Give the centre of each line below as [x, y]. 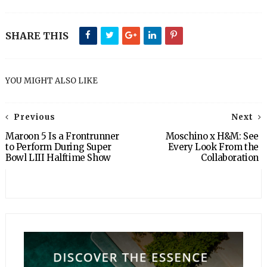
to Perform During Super [58, 147]
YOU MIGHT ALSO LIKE [51, 81]
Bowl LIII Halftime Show [58, 158]
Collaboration [230, 158]
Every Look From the [213, 147]
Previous [34, 117]
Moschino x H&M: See [212, 136]
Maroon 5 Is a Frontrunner [62, 136]
